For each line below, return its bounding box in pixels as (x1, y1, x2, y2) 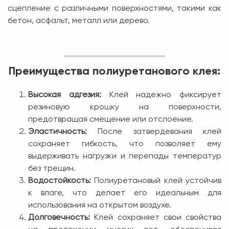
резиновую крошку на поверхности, (28, 103, 221, 111)
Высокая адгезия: (28, 90, 101, 99)
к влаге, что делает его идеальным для (28, 189, 221, 197)
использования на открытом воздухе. (28, 201, 171, 210)
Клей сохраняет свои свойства (90, 213, 221, 222)
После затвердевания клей (87, 127, 221, 136)
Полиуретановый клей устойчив (91, 176, 221, 185)
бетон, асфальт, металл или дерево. (8, 16, 150, 25)
